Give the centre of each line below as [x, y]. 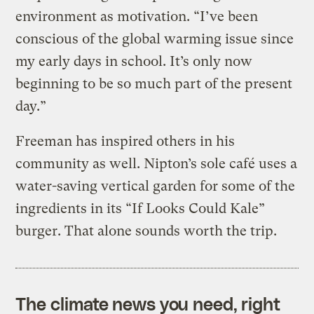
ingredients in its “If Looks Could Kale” [141, 208]
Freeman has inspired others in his [125, 141]
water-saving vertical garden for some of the [156, 186]
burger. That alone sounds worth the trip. [146, 231]
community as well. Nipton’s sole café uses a [157, 163]
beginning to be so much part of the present [154, 83]
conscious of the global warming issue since [155, 39]
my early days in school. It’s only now [134, 61]
